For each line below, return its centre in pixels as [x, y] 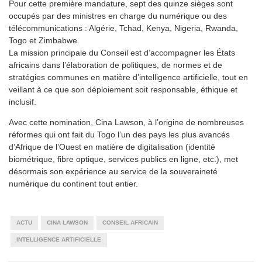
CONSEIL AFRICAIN [130, 222]
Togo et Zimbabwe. [44, 40]
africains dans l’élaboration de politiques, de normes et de [116, 65]
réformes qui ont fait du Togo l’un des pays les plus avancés [119, 134]
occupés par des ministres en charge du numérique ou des [118, 15]
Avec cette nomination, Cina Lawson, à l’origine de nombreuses [126, 122]
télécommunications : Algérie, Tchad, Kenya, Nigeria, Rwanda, [123, 28]
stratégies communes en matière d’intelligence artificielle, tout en [128, 77]
